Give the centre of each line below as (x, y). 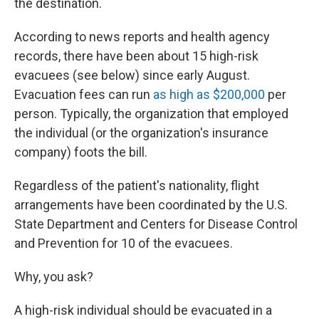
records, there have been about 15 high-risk (136, 56)
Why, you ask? (54, 277)
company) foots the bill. (81, 152)
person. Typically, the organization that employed (151, 114)
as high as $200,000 (209, 94)
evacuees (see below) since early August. (132, 75)
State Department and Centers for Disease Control (156, 224)
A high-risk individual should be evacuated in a (143, 310)
